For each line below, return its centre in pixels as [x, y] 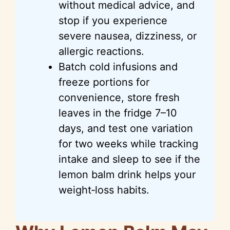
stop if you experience [113, 20]
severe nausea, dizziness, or [128, 36]
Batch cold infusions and [118, 66]
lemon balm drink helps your [127, 174]
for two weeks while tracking [128, 143]
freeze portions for [104, 82]
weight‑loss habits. [104, 190]
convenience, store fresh [119, 97]
